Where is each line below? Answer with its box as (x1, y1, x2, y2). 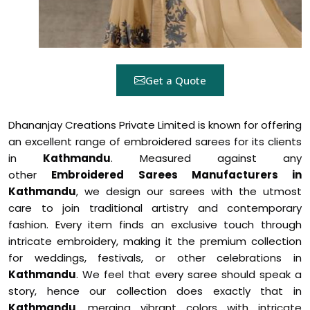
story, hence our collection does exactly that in (8, 284, 302, 298)
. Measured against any (111, 151, 302, 165)
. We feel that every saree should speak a (76, 267, 302, 282)
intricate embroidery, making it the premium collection (8, 234, 302, 248)
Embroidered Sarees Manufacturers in (51, 167, 302, 182)
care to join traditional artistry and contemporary (8, 201, 302, 215)
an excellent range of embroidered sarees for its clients (8, 134, 302, 149)
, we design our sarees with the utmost (76, 184, 302, 199)
